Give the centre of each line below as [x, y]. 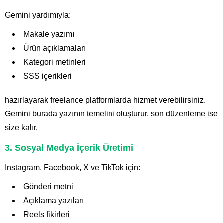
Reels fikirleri [47, 215]
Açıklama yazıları [54, 201]
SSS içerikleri [48, 76]
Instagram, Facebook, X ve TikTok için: [73, 168]
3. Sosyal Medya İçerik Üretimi [69, 148]
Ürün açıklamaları [55, 48]
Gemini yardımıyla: [38, 15]
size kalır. [21, 128]
